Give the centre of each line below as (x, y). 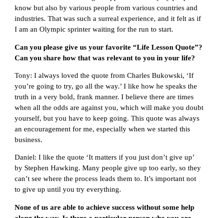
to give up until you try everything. (68, 190)
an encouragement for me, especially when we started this (102, 129)
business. (28, 140)
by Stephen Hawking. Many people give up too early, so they (108, 168)
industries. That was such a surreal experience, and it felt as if (108, 19)
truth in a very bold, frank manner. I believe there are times (104, 97)
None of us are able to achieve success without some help (104, 207)
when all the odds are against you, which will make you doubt (109, 108)
